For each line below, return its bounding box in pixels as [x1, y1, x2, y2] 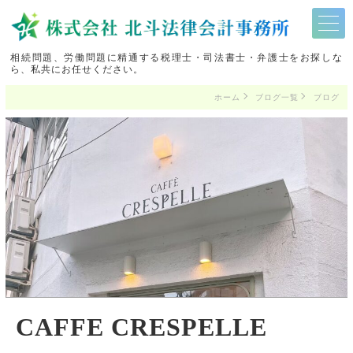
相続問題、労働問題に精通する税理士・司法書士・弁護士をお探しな [10, 51, 343, 63]
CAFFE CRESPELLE [15, 312, 267, 341]
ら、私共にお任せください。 [10, 63, 143, 75]
